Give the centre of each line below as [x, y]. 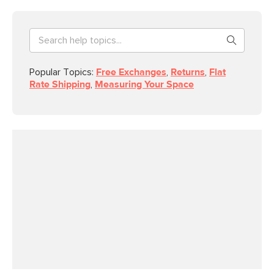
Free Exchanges [131, 72]
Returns [188, 72]
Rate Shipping [60, 84]
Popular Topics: [63, 72]
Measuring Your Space [144, 84]
